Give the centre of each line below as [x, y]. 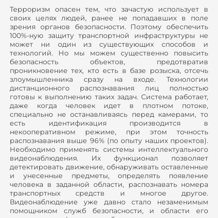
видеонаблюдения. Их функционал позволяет [109, 158]
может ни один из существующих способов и [109, 45]
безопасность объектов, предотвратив [109, 62]
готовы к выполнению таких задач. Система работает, [109, 97]
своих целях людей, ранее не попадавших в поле [109, 18]
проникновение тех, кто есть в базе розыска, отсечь [109, 71]
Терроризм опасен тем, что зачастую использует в [109, 9]
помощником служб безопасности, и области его [109, 211]
